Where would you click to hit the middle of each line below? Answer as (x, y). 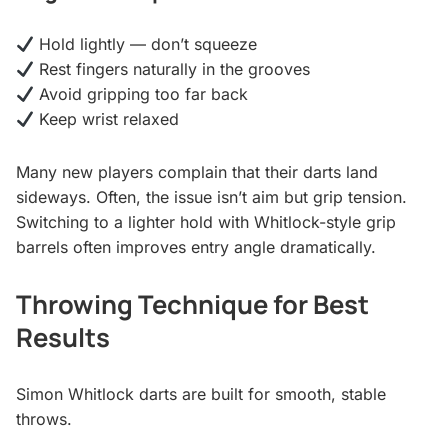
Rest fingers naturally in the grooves (172, 69)
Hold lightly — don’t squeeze (146, 44)
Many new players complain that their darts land (197, 172)
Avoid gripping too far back (141, 94)
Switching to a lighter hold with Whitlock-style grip (206, 222)
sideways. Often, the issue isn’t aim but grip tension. (211, 197)
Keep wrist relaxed (107, 119)
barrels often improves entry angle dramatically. (196, 247)
